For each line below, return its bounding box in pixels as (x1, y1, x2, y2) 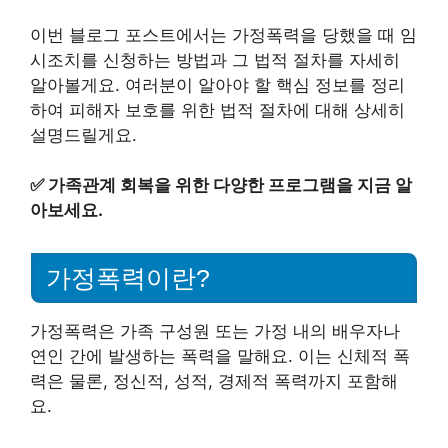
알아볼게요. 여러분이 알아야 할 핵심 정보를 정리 (30, 74, 405, 95)
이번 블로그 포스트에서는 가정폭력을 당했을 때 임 (30, 24, 417, 45)
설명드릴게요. (30, 124, 137, 145)
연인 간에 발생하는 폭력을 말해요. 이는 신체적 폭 (30, 345, 410, 366)
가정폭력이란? (46, 263, 210, 292)
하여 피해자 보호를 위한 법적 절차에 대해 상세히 (30, 99, 405, 120)
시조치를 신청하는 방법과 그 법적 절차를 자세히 (30, 49, 400, 70)
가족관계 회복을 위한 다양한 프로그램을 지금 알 (48, 175, 412, 195)
